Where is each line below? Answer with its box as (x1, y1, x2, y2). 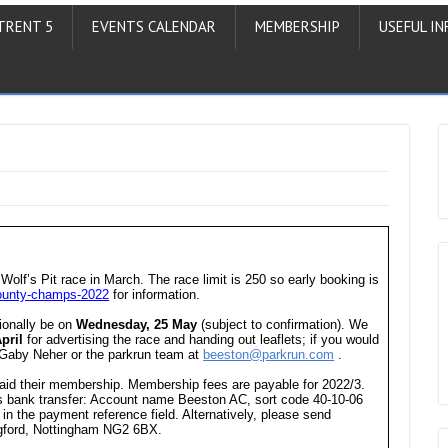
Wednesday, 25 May (76, 317, 198, 332)
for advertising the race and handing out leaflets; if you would (23, 332, 380, 347)
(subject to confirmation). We (197, 317, 369, 332)
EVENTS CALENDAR (92, 17, 216, 36)
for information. (109, 287, 201, 302)
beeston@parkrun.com (203, 347, 335, 362)
